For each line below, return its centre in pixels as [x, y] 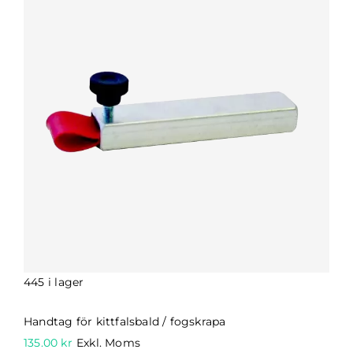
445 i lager [54, 282]
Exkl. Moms [108, 342]
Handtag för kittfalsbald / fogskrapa [124, 321]
